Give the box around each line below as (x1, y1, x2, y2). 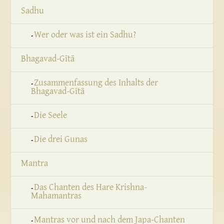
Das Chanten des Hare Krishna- (34, 183, 147, 192)
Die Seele (34, 111, 67, 120)
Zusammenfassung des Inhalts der (34, 78, 158, 87)
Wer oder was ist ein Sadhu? (34, 30, 136, 39)
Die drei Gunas (34, 135, 88, 144)
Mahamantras (31, 191, 82, 200)
